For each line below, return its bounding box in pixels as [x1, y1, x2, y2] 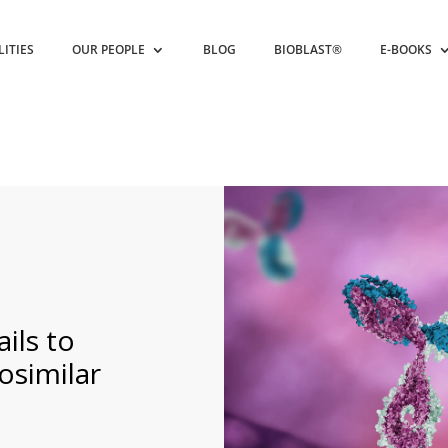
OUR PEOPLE [72, 41, 146, 58]
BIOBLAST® [274, 41, 343, 58]
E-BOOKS [380, 41, 433, 58]
